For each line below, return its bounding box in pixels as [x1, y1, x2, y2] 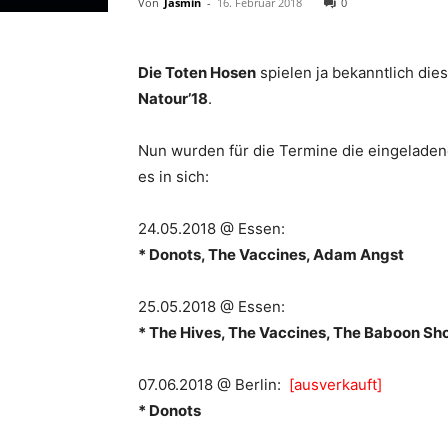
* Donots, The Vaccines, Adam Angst [138, 245, 404, 264]
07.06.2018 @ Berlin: [138, 375, 281, 394]
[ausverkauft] [281, 375, 382, 394]
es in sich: [138, 167, 209, 186]
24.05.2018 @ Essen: [138, 219, 285, 238]
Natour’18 [138, 89, 208, 108]
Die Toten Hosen [138, 63, 256, 82]
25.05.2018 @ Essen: [138, 297, 285, 316]
